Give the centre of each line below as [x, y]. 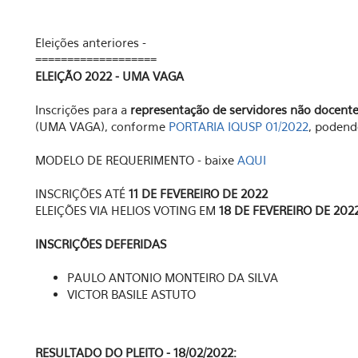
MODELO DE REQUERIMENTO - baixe [136, 160]
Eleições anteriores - [91, 42]
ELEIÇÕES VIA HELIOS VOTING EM [127, 210]
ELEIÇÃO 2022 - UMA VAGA [109, 76]
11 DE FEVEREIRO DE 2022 [198, 193]
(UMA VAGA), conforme [102, 126]
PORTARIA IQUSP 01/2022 [239, 126]
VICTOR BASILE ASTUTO [131, 294]
